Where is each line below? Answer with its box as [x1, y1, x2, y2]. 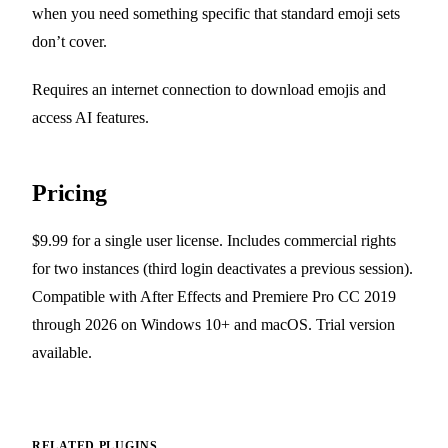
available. [32, 344, 92, 362]
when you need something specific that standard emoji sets [32, 5, 400, 23]
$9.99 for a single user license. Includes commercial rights [32, 232, 396, 250]
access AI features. [32, 109, 149, 127]
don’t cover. [32, 33, 107, 51]
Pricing [32, 180, 107, 207]
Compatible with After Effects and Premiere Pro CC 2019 [32, 288, 396, 306]
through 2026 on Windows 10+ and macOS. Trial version [32, 316, 395, 334]
